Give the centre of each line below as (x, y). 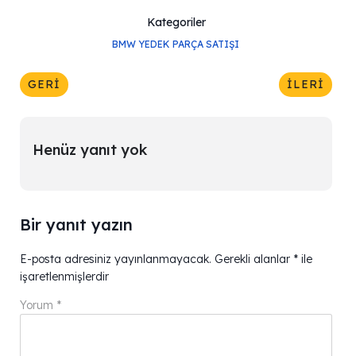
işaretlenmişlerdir (64, 277)
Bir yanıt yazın (76, 225)
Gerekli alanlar (254, 259)
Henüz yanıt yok (89, 149)
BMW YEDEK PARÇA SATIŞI (175, 44)
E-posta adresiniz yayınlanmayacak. (116, 259)
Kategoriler (176, 23)
